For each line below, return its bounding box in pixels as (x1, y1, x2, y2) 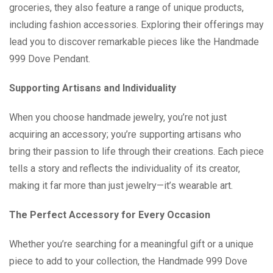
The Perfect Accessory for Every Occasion (9, 209, 210, 221)
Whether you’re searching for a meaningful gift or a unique (9, 238, 253, 250)
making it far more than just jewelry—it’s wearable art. (9, 180, 233, 191)
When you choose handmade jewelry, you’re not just (9, 112, 227, 123)
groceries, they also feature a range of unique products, (9, 2, 244, 13)
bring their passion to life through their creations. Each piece (9, 146, 264, 157)
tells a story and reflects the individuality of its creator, (9, 163, 240, 174)
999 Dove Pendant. (9, 53, 90, 65)
